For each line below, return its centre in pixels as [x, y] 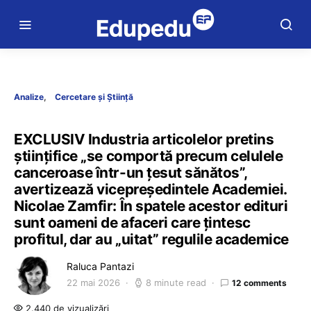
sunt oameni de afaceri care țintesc [132, 222]
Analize [29, 97]
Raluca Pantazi [100, 266]
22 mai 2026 [93, 283]
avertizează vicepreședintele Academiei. [150, 189]
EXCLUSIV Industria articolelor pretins [144, 139]
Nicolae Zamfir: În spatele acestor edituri [151, 206]
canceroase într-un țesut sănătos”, [131, 173]
